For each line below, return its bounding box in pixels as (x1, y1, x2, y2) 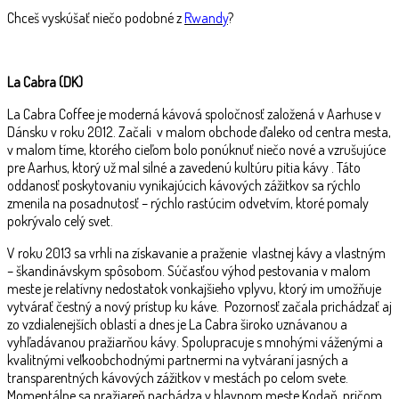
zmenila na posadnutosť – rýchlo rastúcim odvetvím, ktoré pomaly (7, 193, 369, 212)
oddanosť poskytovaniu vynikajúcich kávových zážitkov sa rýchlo (7, 175, 361, 194)
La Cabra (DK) (7, 72, 83, 91)
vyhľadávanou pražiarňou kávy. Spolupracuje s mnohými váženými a (7, 332, 383, 351)
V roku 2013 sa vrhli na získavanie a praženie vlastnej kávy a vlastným (7, 243, 386, 262)
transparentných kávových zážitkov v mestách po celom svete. (7, 368, 348, 387)
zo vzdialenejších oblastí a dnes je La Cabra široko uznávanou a (7, 314, 347, 333)
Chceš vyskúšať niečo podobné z (7, 8, 184, 27)
